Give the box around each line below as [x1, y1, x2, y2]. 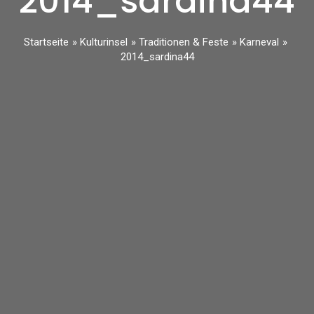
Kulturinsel [80, 35, 128, 48]
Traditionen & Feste [139, 35, 228, 48]
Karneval [240, 35, 279, 48]
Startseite [24, 35, 69, 48]
